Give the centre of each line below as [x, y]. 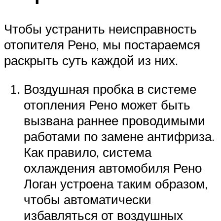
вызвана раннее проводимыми [114, 120]
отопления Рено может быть [107, 104]
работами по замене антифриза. [119, 136]
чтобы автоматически [88, 199]
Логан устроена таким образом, [116, 183]
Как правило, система [88, 152]
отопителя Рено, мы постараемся [102, 45]
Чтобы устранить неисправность [100, 29]
